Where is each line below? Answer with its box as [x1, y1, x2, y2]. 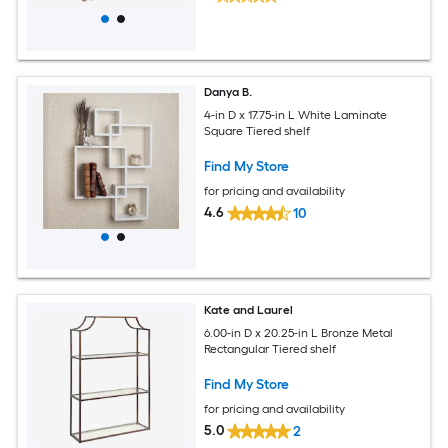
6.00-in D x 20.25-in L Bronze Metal [204, 325, 394, 340]
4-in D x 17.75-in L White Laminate [204, 107, 388, 122]
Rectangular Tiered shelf [204, 341, 337, 356]
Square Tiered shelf [204, 123, 311, 138]
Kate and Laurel [204, 303, 294, 318]
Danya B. [204, 85, 253, 100]
